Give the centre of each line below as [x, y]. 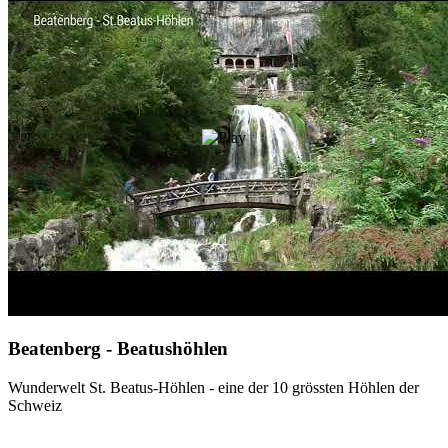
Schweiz [35, 406]
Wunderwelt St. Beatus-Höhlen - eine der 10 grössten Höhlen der [213, 388]
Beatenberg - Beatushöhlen [118, 349]
